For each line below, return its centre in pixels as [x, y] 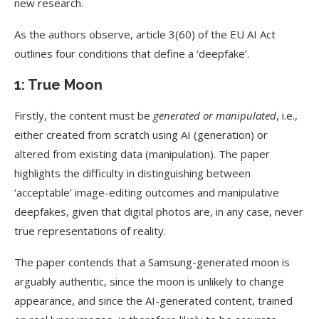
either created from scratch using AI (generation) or [141, 135]
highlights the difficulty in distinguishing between [132, 173]
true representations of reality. [90, 231]
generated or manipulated [215, 115]
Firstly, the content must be [84, 115]
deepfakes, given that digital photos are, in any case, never [159, 211]
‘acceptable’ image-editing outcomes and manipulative [147, 192]
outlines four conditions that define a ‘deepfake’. [132, 53]
